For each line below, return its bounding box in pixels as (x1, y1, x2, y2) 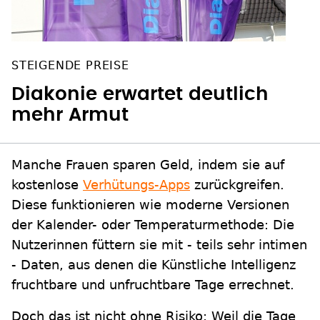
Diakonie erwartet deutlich (11, 85, 269, 104)
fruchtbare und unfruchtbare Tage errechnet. (11, 277, 294, 293)
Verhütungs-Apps (83, 177, 190, 193)
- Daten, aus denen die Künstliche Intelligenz (11, 257, 296, 273)
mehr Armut (11, 106, 129, 125)
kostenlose (11, 177, 83, 193)
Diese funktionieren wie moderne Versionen (11, 197, 289, 213)
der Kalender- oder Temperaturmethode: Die (11, 217, 294, 233)
